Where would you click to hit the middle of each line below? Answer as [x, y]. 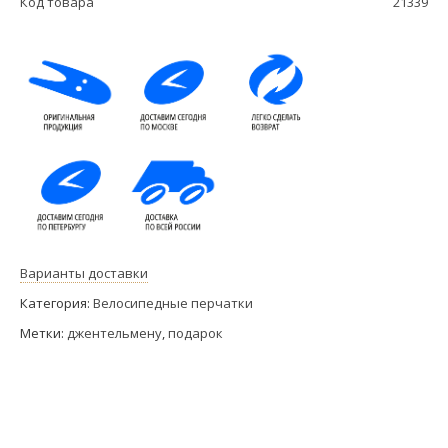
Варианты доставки [84, 272]
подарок [195, 332]
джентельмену [114, 332]
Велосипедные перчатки [173, 302]
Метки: [43, 332]
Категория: [56, 302]
